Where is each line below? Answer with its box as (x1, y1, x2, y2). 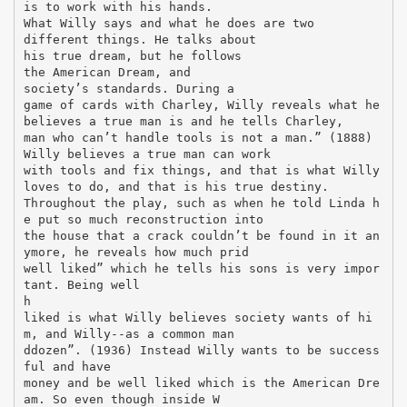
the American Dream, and (23, 65, 191, 79)
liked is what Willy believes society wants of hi (23, 310, 372, 324)
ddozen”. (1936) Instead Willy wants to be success (23, 342, 380, 357)
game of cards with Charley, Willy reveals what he (23, 97, 380, 112)
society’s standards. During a (23, 81, 234, 95)
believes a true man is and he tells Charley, (23, 114, 343, 128)
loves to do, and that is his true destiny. (23, 179, 329, 194)
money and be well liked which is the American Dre (23, 375, 380, 390)
